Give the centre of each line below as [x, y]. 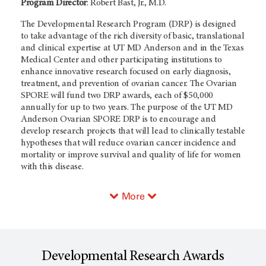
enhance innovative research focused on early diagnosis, [126, 72]
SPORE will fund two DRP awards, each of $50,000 [117, 96]
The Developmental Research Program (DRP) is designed [129, 24]
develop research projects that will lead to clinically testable [133, 131]
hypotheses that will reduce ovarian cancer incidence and [129, 143]
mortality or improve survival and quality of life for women [131, 155]
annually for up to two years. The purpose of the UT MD [127, 107]
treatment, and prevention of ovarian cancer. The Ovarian [129, 84]
